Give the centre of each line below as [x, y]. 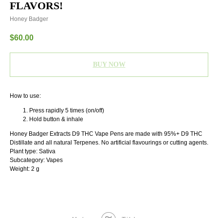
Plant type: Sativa [33, 152]
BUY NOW [109, 65]
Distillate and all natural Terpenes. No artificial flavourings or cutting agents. [109, 143]
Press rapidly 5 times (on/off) [67, 111]
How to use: [25, 96]
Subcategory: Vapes [36, 160]
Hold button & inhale [56, 119]
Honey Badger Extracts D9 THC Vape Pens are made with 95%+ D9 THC [106, 134]
